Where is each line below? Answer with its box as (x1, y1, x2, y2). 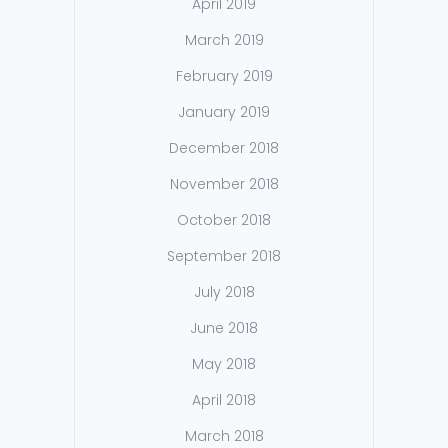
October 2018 (177, 210, 271, 231)
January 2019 (178, 102, 270, 123)
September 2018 (167, 246, 281, 267)
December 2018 (169, 138, 279, 159)
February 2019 (175, 66, 273, 87)
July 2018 (193, 282, 255, 303)
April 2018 (192, 390, 256, 411)
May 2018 (192, 354, 256, 375)
